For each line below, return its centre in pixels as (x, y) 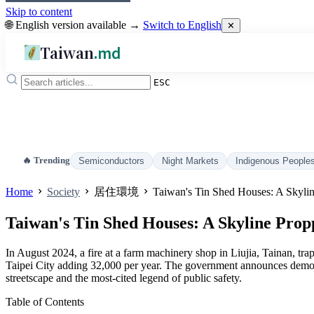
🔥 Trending (46, 161)
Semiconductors (112, 161)
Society (63, 192)
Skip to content (39, 12)
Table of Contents (45, 302)
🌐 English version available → (74, 25)
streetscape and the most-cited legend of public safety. (124, 278)
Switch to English (182, 25)
